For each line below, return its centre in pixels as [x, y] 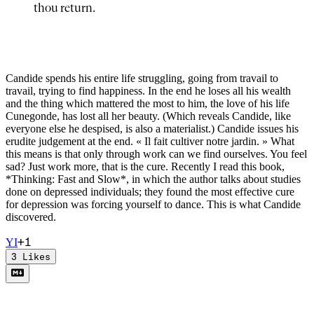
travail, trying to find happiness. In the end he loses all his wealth [148, 91]
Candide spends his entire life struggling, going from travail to [142, 78]
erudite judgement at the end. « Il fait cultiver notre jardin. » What [150, 142]
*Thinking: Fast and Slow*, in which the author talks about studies [153, 179]
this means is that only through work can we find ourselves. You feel [156, 154]
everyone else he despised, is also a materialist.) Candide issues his [152, 129]
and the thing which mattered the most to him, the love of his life [148, 104]
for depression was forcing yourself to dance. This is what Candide [153, 205]
